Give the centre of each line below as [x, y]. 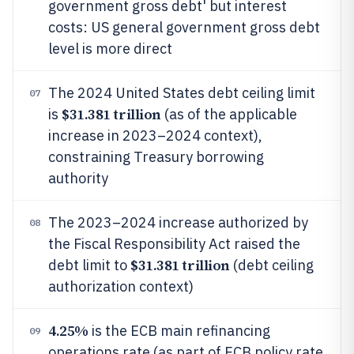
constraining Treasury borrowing [156, 157]
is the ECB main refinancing [179, 331]
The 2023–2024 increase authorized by [178, 222]
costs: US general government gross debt [184, 27]
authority [78, 178]
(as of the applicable [229, 114]
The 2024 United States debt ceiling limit [182, 93]
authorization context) [121, 286]
